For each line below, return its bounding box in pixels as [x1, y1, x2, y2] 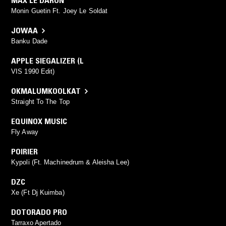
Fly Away [11, 128, 38, 136]
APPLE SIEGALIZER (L [11, 55, 84, 66]
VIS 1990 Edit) [11, 68, 55, 76]
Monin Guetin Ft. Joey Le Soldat [11, 7, 108, 15]
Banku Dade [11, 37, 47, 45]
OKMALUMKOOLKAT [11, 86, 81, 96]
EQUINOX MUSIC [11, 116, 67, 127]
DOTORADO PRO [11, 207, 67, 217]
